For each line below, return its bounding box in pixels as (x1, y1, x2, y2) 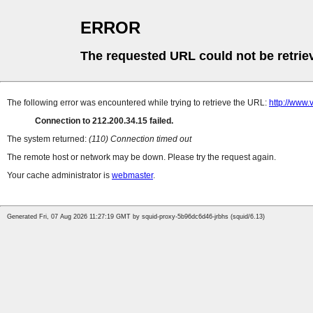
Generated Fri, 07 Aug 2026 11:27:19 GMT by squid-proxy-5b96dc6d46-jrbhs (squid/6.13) (7, 213, 265, 221)
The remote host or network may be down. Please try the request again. (7, 152, 276, 163)
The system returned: (7, 134, 89, 145)
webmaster (112, 170, 153, 181)
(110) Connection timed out (89, 134, 191, 145)
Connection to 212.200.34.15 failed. (35, 116, 173, 126)
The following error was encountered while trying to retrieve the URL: (7, 98, 269, 108)
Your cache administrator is (7, 170, 112, 181)
